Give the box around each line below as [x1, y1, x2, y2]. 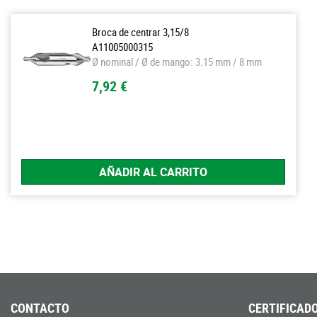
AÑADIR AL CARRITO [99, 163, 207, 180]
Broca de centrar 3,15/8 [92, 24, 189, 39]
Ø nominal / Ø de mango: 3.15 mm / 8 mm [92, 54, 262, 69]
